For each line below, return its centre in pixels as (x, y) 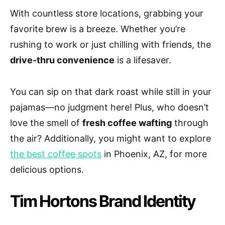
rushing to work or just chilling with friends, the (110, 45)
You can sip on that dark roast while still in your (111, 92)
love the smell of (46, 123)
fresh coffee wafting (127, 123)
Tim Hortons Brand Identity (103, 201)
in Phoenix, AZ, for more (154, 154)
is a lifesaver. (143, 60)
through (190, 123)
